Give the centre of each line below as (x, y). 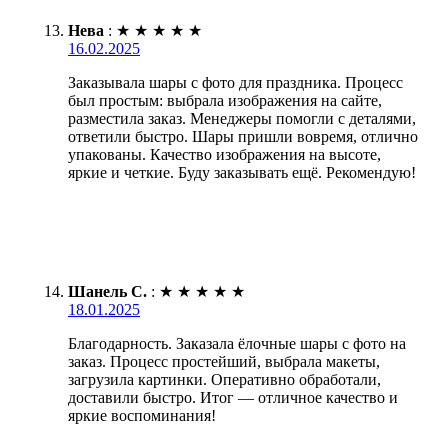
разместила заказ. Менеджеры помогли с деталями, (242, 118)
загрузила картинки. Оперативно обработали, (224, 379)
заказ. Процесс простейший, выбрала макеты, (224, 361)
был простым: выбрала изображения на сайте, (225, 100)
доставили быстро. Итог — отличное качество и (233, 397)
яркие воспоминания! (142, 415)
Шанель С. (107, 291)
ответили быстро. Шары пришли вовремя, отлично (243, 136)
